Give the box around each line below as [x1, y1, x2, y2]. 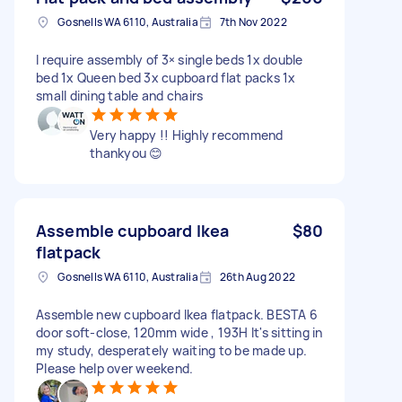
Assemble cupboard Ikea [36, 219, 230, 241]
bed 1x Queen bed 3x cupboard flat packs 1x [36, 68, 296, 86]
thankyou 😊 [90, 144, 163, 162]
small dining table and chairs [36, 86, 204, 104]
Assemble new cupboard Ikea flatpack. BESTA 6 [36, 305, 318, 323]
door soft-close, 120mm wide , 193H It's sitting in [36, 323, 323, 341]
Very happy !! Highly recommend [90, 126, 284, 144]
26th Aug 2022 [219, 268, 295, 284]
